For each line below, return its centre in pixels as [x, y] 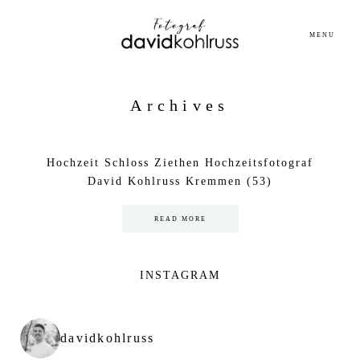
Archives [180, 105]
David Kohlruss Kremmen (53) [180, 181]
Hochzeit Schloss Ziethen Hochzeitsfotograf [180, 163]
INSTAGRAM [180, 275]
